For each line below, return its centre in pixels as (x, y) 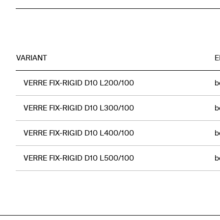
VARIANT (32, 58)
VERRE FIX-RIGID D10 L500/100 (79, 158)
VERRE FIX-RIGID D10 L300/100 (79, 108)
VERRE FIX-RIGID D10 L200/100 (79, 83)
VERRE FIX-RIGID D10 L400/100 (79, 133)
